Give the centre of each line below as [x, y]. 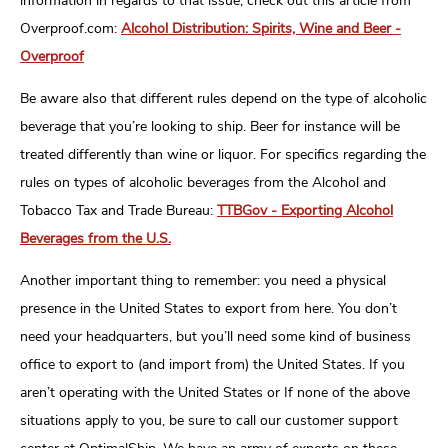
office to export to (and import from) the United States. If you [212, 364]
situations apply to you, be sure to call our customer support [209, 420]
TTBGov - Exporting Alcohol [305, 210]
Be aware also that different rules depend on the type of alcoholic [223, 98]
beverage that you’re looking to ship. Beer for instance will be [210, 126]
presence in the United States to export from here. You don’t [208, 308]
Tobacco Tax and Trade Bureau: [118, 210]
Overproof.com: [70, 28]
